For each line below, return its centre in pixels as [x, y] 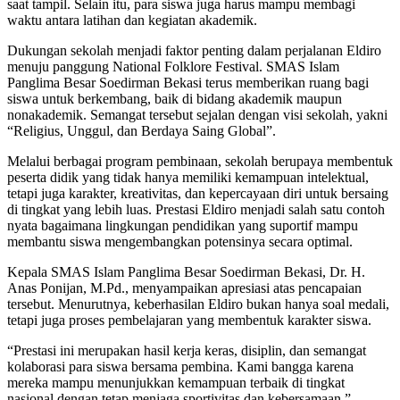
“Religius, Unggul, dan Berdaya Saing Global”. [142, 131]
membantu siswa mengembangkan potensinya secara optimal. [180, 242]
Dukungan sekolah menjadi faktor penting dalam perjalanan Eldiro [194, 51]
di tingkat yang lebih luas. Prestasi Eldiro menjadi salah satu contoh [196, 210]
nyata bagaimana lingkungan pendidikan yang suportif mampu [183, 226]
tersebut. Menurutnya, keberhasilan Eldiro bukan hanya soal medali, [198, 304]
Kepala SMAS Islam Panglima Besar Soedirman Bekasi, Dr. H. [186, 272]
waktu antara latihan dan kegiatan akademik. [132, 21]
